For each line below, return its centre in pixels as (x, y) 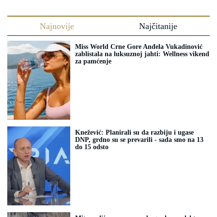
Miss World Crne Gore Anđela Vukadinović (139, 47)
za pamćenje (93, 62)
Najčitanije (158, 26)
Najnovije (57, 26)
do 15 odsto (92, 147)
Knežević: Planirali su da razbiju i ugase (134, 133)
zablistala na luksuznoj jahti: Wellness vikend (142, 54)
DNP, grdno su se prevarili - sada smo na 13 (139, 140)
